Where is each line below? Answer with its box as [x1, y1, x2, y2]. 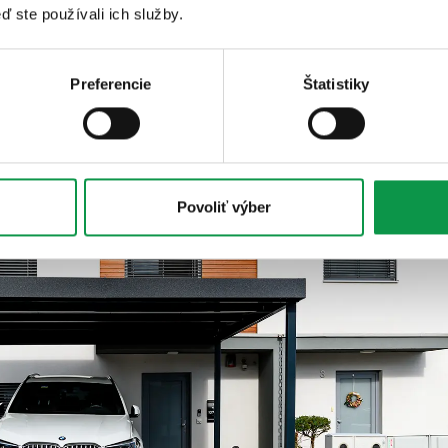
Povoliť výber [177, 198, 271, 216]
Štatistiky [303, 75, 369, 93]
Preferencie [70, 75, 152, 93]
